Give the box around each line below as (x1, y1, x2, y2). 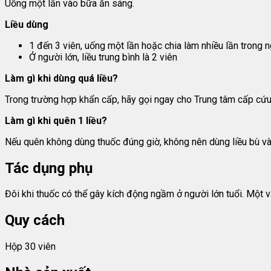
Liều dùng (5, 18, 48, 30)
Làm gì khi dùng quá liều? (5, 72, 118, 84)
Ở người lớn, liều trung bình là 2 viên (29, 51, 177, 63)
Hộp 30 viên (5, 241, 56, 253)
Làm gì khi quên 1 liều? (5, 114, 107, 126)
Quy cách (5, 212, 65, 229)
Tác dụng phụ (5, 159, 93, 177)
